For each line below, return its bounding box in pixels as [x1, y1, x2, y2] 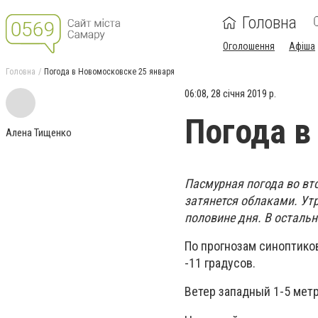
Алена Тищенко [6, 126, 72, 139]
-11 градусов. [185, 256, 256, 271]
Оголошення [223, 40, 275, 52]
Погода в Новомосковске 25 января [44, 67, 175, 77]
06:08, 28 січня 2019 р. [185, 87, 276, 100]
